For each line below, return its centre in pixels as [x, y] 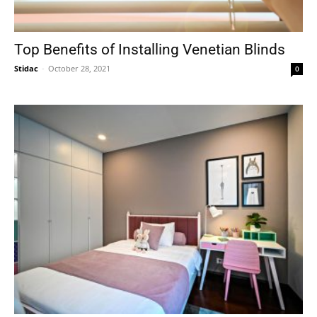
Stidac [26, 69]
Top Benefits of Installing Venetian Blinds [150, 50]
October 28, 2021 [79, 69]
